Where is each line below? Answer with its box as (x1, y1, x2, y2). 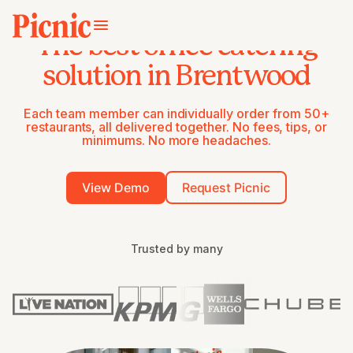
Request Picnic (181, 179, 271, 195)
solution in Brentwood (43, 62, 310, 91)
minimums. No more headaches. (81, 132, 272, 148)
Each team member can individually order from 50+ (24, 106, 329, 121)
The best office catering (35, 32, 318, 61)
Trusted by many (130, 242, 223, 255)
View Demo (82, 179, 150, 195)
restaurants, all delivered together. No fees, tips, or (25, 119, 328, 135)
